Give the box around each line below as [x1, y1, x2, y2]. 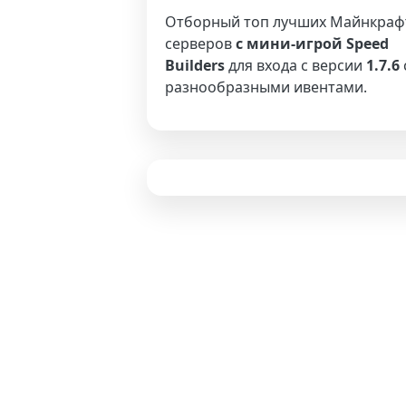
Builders [165, 55, 225, 75]
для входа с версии [225, 55, 366, 75]
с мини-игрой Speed [236, 34, 389, 53]
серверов [165, 34, 236, 53]
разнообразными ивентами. [165, 77, 367, 97]
